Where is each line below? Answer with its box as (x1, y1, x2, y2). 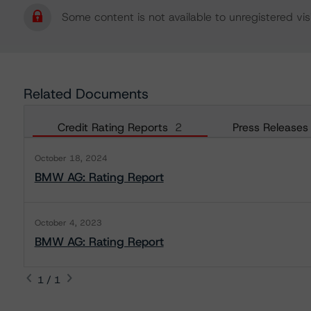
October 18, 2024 (34, 153, 108, 164)
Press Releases (232, 120, 308, 135)
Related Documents (23, 85, 149, 103)
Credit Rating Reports (57, 120, 168, 135)
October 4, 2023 (34, 217, 102, 228)
